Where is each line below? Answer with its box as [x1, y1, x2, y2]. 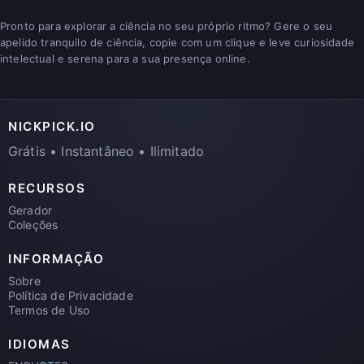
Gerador [8, 202, 53, 217]
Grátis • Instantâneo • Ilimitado [8, 142, 205, 159]
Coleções [8, 217, 58, 232]
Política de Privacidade [8, 288, 133, 302]
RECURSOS [8, 180, 86, 196]
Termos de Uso [8, 302, 90, 317]
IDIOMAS [8, 336, 71, 352]
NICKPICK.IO [8, 118, 96, 134]
